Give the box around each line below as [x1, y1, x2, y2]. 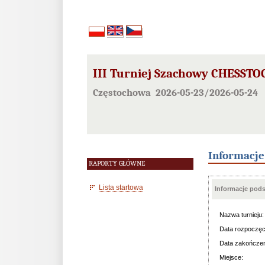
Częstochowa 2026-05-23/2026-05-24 [93, 86, 258, 98]
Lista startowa [99, 183, 143, 191]
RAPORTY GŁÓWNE [89, 160, 145, 167]
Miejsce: [219, 254, 243, 261]
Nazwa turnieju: [219, 211, 264, 218]
